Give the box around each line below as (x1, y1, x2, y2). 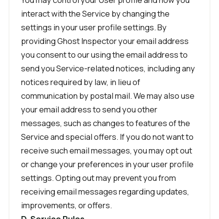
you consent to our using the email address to (21, 49, 188, 60)
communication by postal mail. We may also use (21, 90, 195, 101)
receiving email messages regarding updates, (21, 186, 189, 197)
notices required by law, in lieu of (21, 76, 140, 88)
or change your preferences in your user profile (21, 158, 194, 170)
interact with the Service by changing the (21, 8, 170, 19)
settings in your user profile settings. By (21, 22, 167, 33)
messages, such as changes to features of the (21, 117, 190, 129)
